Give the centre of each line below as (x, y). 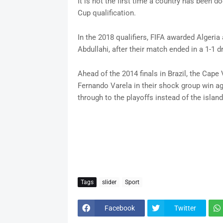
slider (109, 182)
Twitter (185, 208)
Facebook (119, 208)
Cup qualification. (107, 13)
